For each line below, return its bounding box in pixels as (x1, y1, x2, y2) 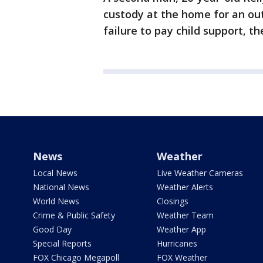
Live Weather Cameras (156, 167, 243, 179)
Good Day (33, 224, 72, 235)
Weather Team (156, 210, 214, 221)
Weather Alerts (156, 181, 213, 193)
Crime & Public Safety (33, 210, 115, 221)
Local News (33, 167, 77, 179)
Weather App (156, 224, 206, 235)
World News (33, 195, 79, 207)
